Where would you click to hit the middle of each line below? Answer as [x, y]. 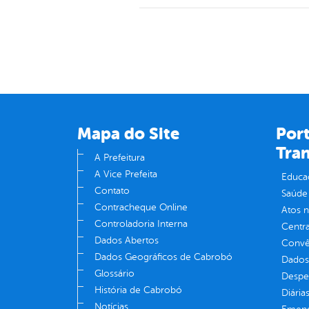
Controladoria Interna [141, 224]
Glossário [114, 274]
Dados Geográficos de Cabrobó [163, 257]
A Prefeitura [120, 158]
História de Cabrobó [138, 290]
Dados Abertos [127, 241]
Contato [112, 191]
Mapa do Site [128, 134]
